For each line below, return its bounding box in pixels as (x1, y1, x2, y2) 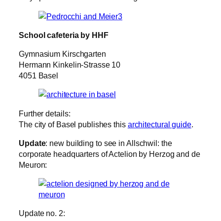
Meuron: (19, 160, 47, 169)
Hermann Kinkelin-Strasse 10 (19, 60, 121, 70)
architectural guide (127, 119, 191, 129)
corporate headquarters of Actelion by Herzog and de (19, 149, 200, 158)
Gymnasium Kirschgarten (19, 49, 106, 59)
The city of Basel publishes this (19, 119, 128, 129)
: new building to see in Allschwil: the (45, 138, 172, 147)
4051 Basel (19, 71, 58, 80)
